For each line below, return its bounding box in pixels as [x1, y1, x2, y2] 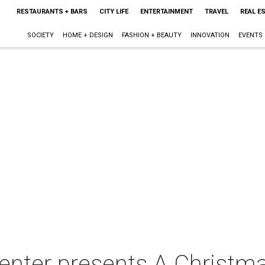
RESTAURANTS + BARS [16, 8, 88, 15]
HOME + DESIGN [62, 31, 113, 39]
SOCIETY [27, 31, 54, 39]
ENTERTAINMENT [140, 8, 193, 15]
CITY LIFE [99, 8, 128, 15]
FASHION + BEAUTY [121, 31, 182, 39]
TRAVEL [204, 8, 228, 15]
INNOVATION [190, 31, 230, 39]
